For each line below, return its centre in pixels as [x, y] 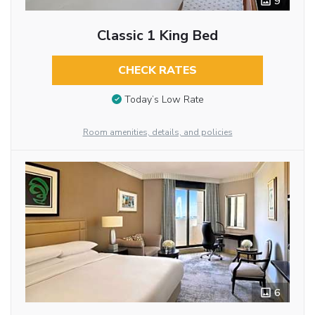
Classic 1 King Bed [157, 36]
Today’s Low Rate [164, 100]
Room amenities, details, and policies [157, 133]
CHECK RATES [157, 71]
